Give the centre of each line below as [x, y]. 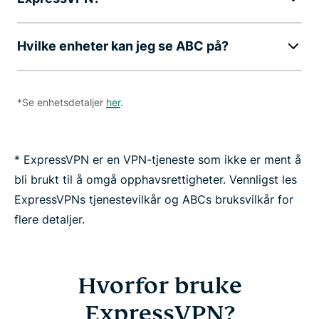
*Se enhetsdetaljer [62, 102]
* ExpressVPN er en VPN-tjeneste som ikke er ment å [158, 159]
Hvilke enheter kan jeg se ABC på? [123, 46]
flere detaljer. [49, 219]
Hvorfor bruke [159, 285]
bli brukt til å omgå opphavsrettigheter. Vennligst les [156, 179]
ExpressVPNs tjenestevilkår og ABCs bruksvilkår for [154, 199]
